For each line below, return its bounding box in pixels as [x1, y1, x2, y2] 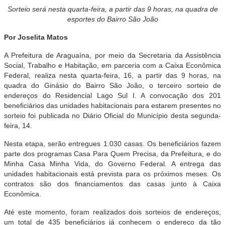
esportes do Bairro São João [67, 15, 158, 23]
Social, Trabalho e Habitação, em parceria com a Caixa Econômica [4, 61, 221, 69]
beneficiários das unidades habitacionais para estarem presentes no [4, 101, 221, 109]
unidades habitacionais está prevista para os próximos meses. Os [4, 170, 221, 178]
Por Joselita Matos [4, 33, 68, 41]
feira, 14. [4, 122, 32, 130]
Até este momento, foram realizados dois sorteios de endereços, [4, 208, 221, 216]
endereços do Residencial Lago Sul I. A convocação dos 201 [4, 91, 221, 99]
